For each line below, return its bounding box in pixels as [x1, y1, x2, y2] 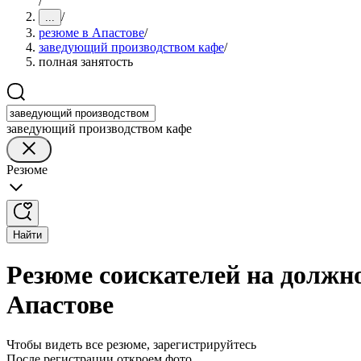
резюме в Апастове [39, 26, 144, 39]
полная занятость [39, 55, 133, 68]
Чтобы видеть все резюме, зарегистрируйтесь [6, 337, 256, 351]
